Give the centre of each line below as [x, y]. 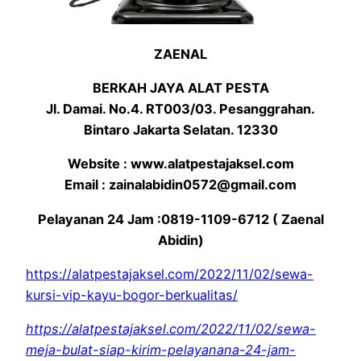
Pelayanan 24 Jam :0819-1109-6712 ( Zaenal [180, 219]
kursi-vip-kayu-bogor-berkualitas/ [132, 295]
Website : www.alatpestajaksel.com [180, 164]
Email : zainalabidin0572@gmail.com [180, 185]
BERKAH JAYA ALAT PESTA [180, 87]
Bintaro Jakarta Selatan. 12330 [180, 129]
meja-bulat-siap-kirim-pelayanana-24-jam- [161, 350]
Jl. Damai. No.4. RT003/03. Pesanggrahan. [180, 108]
